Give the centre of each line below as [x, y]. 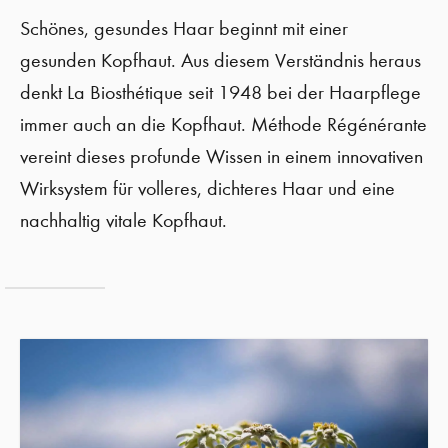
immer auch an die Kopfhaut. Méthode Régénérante [223, 124]
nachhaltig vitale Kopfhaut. [123, 220]
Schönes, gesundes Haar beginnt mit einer [184, 28]
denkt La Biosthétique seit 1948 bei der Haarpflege [220, 92]
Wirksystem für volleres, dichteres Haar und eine [207, 188]
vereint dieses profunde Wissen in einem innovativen [221, 156]
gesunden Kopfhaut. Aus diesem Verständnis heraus [220, 60]
